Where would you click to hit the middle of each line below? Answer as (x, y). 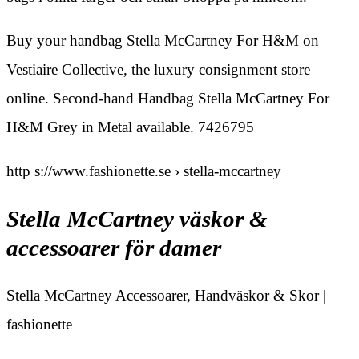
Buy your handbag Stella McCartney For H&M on (163, 41)
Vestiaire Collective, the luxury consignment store (158, 70)
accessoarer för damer (114, 248)
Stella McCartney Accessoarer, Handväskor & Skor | (166, 296)
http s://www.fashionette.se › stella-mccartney (144, 171)
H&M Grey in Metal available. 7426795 (130, 127)
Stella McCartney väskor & (137, 219)
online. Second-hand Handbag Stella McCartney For (168, 99)
